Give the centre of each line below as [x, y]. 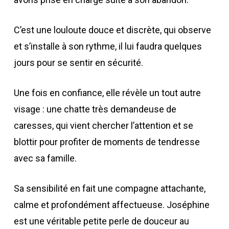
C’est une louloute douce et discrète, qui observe [112, 30]
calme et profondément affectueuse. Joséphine [111, 205]
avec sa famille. [45, 158]
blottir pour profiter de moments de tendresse [107, 142]
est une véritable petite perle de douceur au [101, 221]
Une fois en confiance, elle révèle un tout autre [107, 93]
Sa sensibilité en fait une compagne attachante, [109, 188]
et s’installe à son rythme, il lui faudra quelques [108, 46]
